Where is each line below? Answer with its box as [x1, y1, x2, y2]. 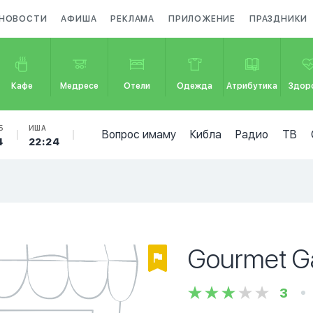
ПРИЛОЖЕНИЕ [168, 14, 236, 24]
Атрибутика [226, 81, 278, 91]
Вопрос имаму [101, 128, 176, 141]
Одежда [177, 81, 213, 91]
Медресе [60, 81, 99, 91]
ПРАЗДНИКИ [249, 14, 308, 24]
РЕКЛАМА [110, 14, 155, 24]
